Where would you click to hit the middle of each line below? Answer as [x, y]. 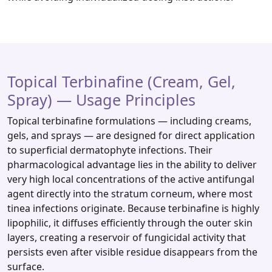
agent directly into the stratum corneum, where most [130, 194]
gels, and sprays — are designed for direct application [131, 136]
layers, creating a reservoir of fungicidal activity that [127, 238]
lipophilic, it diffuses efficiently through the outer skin [130, 223]
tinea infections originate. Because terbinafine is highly [133, 209]
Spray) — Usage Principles [101, 100]
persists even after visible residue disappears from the [132, 252]
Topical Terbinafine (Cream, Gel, [121, 82]
